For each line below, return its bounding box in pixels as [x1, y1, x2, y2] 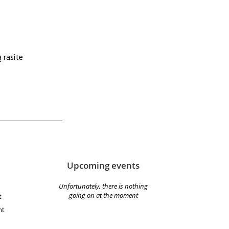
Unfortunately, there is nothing [59, 181, 148, 191]
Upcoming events [67, 159, 140, 172]
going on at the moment [68, 191, 138, 200]
